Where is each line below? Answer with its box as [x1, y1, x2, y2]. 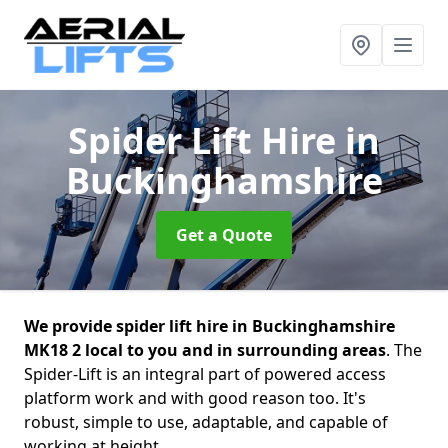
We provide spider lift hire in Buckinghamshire [24, 315, 395, 337]
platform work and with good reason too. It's [24, 387, 366, 409]
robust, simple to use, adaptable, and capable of [24, 411, 388, 433]
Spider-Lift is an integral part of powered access [24, 363, 386, 385]
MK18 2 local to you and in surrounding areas [24, 339, 386, 361]
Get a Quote [176, 224, 272, 246]
